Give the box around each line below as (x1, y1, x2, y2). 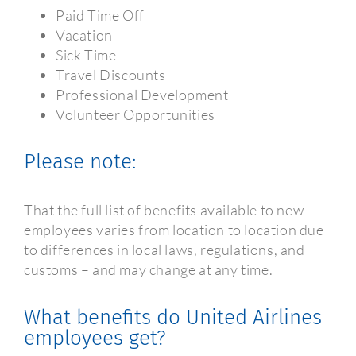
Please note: (23, 149, 136, 175)
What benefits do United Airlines (23, 304, 322, 330)
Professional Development (55, 85, 229, 103)
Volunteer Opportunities (55, 105, 215, 123)
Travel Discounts (55, 65, 166, 83)
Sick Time (55, 45, 117, 64)
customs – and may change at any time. (23, 260, 273, 278)
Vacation (55, 25, 113, 44)
